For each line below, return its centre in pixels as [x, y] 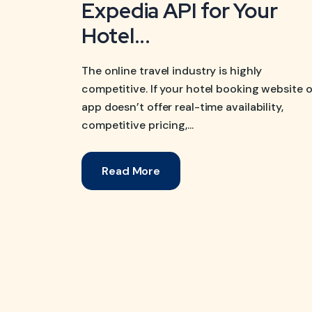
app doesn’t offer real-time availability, [182, 107]
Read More [131, 171]
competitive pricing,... [138, 125]
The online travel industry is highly [172, 71]
